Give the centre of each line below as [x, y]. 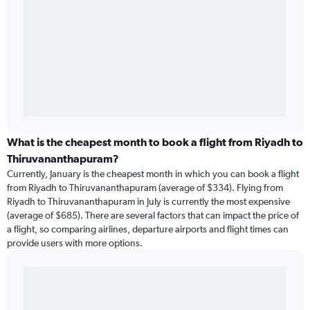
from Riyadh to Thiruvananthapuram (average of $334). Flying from [145, 188]
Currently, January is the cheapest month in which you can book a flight [153, 174]
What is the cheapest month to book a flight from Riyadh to [155, 142]
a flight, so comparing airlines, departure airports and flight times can [148, 229]
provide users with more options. [75, 243]
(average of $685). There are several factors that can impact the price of [153, 216]
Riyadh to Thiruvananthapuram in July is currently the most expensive [148, 202]
